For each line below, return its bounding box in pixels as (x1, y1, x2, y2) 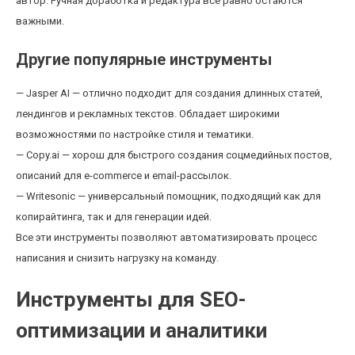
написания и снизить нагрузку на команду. (16, 252, 219, 264)
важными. (16, 15, 64, 27)
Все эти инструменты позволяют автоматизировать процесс (16, 231, 317, 243)
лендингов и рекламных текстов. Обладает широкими (16, 108, 280, 120)
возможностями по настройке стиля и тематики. (16, 128, 254, 140)
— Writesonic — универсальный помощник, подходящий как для (16, 190, 321, 202)
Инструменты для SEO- (16, 288, 246, 311)
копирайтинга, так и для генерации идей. (16, 211, 212, 223)
